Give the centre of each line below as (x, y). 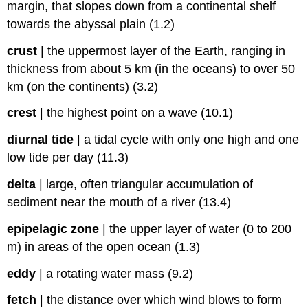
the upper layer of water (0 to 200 (201, 229)
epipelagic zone (53, 229)
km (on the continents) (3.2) (83, 86)
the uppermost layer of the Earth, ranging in (167, 51)
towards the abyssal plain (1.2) (91, 24)
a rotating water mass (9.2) (120, 273)
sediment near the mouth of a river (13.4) (119, 202)
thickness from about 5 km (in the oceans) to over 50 (151, 68)
